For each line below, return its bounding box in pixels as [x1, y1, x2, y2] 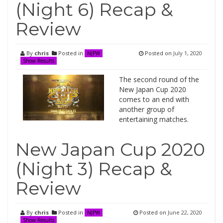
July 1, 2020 [173, 49, 202, 57]
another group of [118, 105, 174, 114]
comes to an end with [118, 95, 189, 104]
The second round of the [118, 75, 199, 84]
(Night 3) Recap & [15, 158, 172, 180]
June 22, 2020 [168, 209, 202, 216]
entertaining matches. [118, 114, 189, 124]
